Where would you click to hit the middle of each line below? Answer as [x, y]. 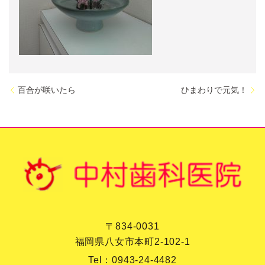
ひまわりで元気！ [214, 90]
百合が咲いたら [47, 90]
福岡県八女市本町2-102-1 [132, 242]
